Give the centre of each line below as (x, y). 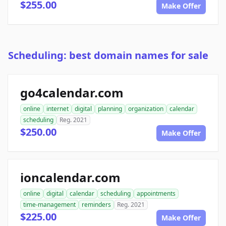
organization (146, 109)
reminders (96, 205)
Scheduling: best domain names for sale (108, 55)
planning (110, 109)
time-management (49, 205)
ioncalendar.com (70, 178)
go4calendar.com (72, 93)
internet (58, 109)
